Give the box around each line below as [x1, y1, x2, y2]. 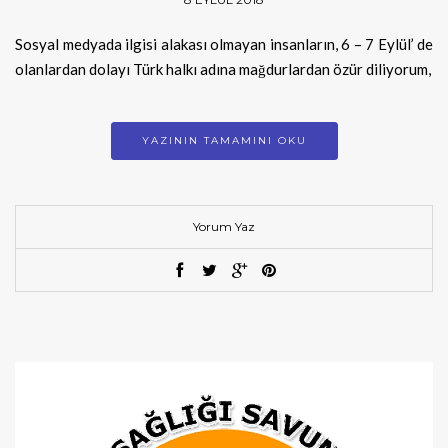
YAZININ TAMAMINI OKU [141, 134, 307, 148]
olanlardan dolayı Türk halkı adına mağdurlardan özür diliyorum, [15, 60, 431, 79]
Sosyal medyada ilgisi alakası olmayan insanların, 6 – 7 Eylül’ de [15, 35, 433, 54]
